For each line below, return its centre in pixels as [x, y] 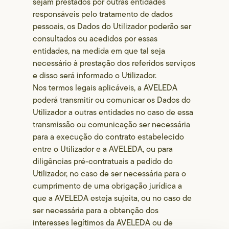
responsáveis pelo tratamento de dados [103, 14]
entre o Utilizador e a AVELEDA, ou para [103, 149]
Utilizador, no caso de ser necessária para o [110, 174]
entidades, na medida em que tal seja [99, 51]
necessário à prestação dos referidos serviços [114, 63]
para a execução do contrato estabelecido [109, 137]
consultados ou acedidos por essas [95, 39]
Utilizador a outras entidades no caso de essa [113, 112]
